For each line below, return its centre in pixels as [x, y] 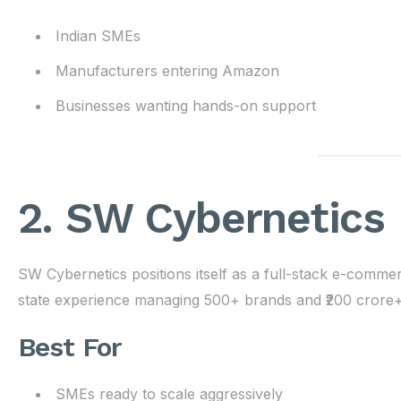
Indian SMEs [98, 36]
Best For [70, 347]
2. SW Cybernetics [201, 218]
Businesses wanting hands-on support [185, 106]
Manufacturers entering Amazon [167, 71]
